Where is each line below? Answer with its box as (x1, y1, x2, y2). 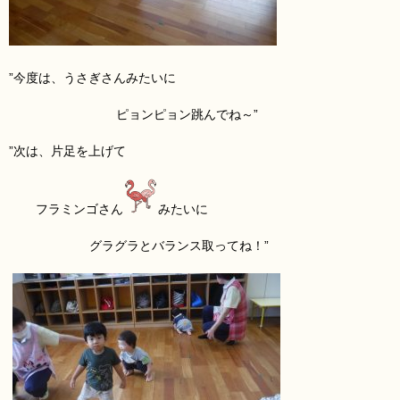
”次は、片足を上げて (9, 144, 126, 159)
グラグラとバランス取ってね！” (89, 238, 269, 254)
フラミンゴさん (36, 202, 123, 217)
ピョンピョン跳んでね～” (116, 107, 258, 122)
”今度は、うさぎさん (9, 71, 126, 86)
